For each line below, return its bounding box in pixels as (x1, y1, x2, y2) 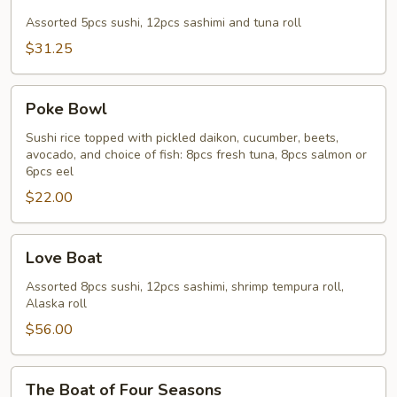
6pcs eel (26, 163, 74, 180)
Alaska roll (26, 295, 87, 312)
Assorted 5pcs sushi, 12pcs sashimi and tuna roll (26, 14, 301, 31)
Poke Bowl (26, 98, 107, 120)
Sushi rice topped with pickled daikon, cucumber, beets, (26, 129, 339, 146)
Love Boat (26, 247, 102, 269)
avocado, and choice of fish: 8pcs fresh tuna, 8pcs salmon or (26, 146, 367, 163)
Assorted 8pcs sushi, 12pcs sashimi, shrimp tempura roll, (26, 278, 344, 295)
